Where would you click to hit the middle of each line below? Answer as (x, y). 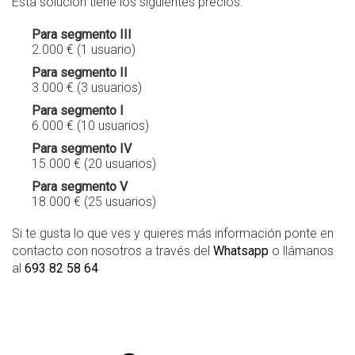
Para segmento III (82, 35)
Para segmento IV (82, 149)
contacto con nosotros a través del (113, 251)
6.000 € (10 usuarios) (90, 126)
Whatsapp (241, 251)
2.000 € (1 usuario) (84, 50)
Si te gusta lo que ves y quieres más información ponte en (173, 234)
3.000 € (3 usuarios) (87, 88)
